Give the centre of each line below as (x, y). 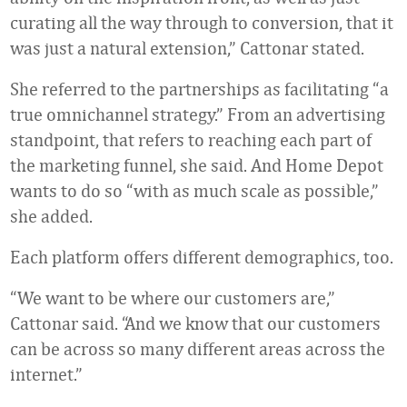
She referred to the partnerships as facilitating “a (199, 89)
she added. (51, 216)
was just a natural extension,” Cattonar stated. (187, 48)
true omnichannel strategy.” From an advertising (198, 114)
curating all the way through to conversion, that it (202, 22)
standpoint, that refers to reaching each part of (191, 139)
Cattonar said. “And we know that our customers (195, 323)
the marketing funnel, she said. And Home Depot (197, 165)
